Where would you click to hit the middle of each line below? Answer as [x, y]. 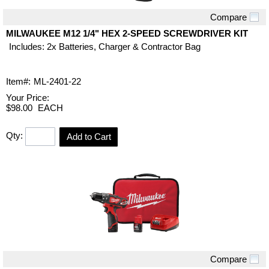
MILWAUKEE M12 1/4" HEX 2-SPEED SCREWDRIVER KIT [127, 33]
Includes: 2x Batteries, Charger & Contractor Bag [105, 46]
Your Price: [28, 97]
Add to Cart [89, 136]
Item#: [18, 81]
